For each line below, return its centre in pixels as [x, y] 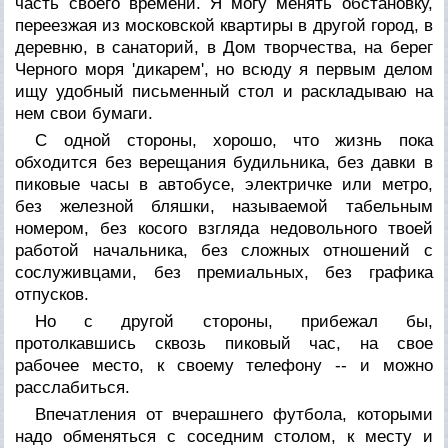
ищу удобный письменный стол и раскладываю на [224, 91]
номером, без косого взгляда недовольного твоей [224, 228]
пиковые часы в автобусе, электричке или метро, [224, 184]
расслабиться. [73, 387]
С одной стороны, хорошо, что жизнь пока [234, 140]
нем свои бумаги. [84, 113]
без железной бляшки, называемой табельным [224, 206]
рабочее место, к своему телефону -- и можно [224, 365]
